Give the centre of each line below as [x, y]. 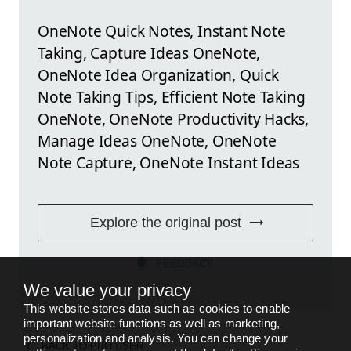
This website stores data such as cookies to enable [157, 308]
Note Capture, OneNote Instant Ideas [169, 162]
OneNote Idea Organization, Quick [158, 74]
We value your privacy [107, 290]
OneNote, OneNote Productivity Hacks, [174, 118]
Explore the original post [165, 222]
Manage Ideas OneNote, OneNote [157, 140]
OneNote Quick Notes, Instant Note [162, 31]
